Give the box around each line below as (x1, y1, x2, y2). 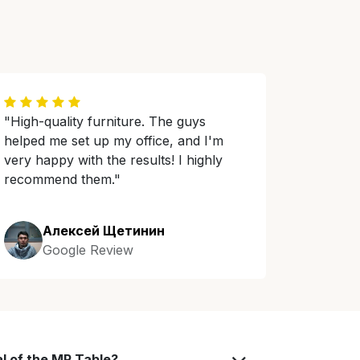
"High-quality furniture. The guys (4, 113, 206, 129)
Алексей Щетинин (43, 223, 165, 239)
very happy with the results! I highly (4, 152, 223, 168)
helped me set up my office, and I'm (4, 133, 223, 149)
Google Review (43, 242, 133, 258)
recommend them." (4, 171, 121, 187)
